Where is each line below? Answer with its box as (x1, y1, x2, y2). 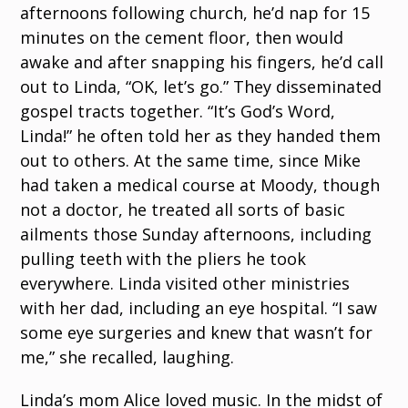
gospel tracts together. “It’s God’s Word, (20, 100, 336, 123)
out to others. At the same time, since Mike (20, 149, 362, 172)
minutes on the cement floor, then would (20, 26, 344, 49)
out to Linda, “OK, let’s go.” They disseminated (20, 76, 382, 98)
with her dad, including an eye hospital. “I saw (20, 297, 378, 320)
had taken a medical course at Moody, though (20, 174, 381, 197)
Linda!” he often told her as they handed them (20, 125, 382, 148)
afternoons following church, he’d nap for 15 (20, 2, 371, 25)
